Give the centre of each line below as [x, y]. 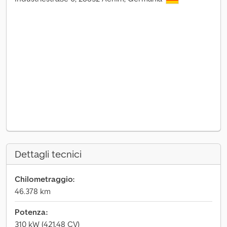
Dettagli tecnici [48, 154]
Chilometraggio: [45, 179]
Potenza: [31, 212]
